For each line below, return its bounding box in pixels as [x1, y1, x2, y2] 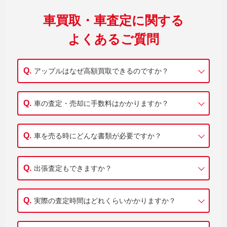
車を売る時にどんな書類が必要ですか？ [33, 132, 162, 140]
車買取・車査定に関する [43, 13, 184, 28]
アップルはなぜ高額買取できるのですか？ [33, 67, 169, 75]
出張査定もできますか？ [33, 164, 112, 173]
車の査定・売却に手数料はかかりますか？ [33, 99, 169, 108]
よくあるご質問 [68, 32, 159, 47]
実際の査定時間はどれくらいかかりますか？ [33, 197, 176, 205]
